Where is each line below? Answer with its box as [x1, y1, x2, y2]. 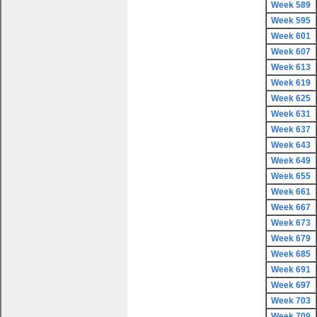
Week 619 [271, 78, 311, 88]
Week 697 [271, 280, 311, 290]
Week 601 [271, 31, 311, 41]
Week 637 [271, 125, 311, 134]
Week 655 [271, 171, 311, 181]
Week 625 [271, 93, 311, 103]
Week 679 [271, 234, 311, 243]
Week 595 [271, 16, 311, 25]
